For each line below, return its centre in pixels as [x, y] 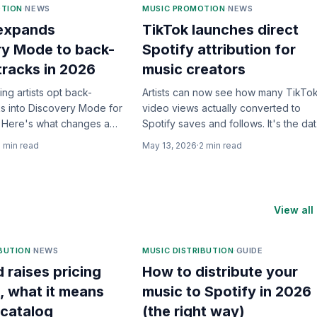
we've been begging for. [201, 139]
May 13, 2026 [170, 145]
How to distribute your [220, 272]
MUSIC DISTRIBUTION [188, 250]
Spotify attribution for [219, 50]
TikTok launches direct [221, 30]
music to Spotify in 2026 [227, 292]
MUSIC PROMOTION [184, 8]
